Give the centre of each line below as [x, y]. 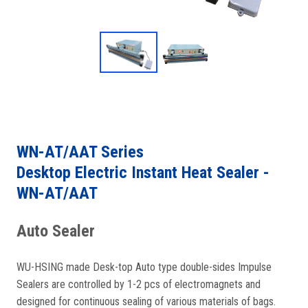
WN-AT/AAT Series [80, 152]
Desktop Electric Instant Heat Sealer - [143, 173]
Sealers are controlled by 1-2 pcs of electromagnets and [139, 284]
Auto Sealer [56, 231]
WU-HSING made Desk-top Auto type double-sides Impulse [144, 267]
